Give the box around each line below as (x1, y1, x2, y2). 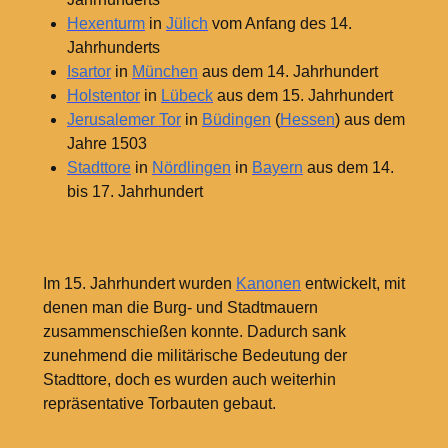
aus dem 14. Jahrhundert (197, 62, 378, 80)
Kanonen (235, 275, 301, 293)
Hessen (279, 110, 335, 128)
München (131, 62, 198, 80)
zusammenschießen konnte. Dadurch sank (42, 323, 346, 341)
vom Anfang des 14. (207, 14, 352, 32)
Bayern (251, 158, 303, 176)
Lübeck (160, 86, 213, 104)
